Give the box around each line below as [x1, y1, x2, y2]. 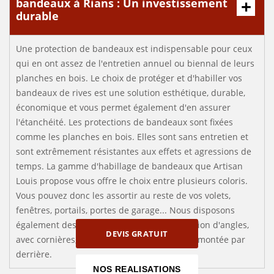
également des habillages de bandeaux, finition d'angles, [16, 219, 249, 231]
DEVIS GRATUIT [106, 228, 168, 240]
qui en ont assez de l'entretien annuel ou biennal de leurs [16, 57, 254, 69]
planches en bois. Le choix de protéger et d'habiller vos [16, 72, 242, 84]
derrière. [16, 248, 52, 260]
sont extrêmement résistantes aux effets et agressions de [16, 146, 251, 157]
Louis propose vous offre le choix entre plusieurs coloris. [16, 175, 248, 187]
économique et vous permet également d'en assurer [16, 102, 231, 113]
